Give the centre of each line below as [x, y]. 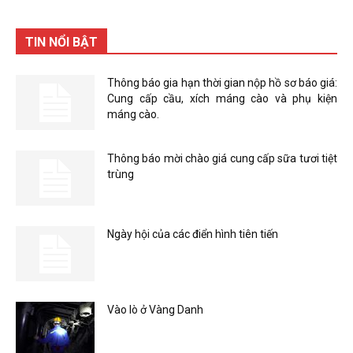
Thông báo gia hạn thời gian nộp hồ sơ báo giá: [222, 83]
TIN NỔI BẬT [61, 42]
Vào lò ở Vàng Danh [155, 310]
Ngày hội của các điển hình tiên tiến [193, 234]
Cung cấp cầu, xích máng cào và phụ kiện [222, 98]
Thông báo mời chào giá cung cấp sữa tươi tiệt [222, 158]
